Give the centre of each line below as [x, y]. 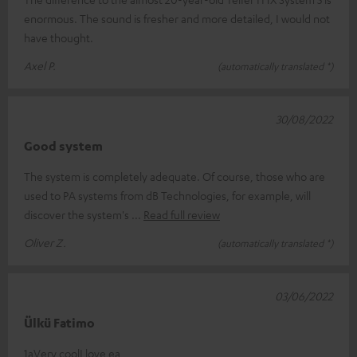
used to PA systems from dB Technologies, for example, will [167, 196]
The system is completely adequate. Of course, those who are [175, 177]
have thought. [59, 38]
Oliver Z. [45, 243]
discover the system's [78, 215]
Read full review [182, 215]
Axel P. [40, 66]
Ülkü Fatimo [59, 323]
